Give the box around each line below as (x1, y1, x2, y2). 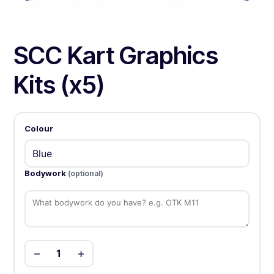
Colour (24, 123, 53, 133)
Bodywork (24, 168, 68, 178)
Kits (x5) (13, 70, 105, 100)
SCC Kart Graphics (13, 40, 219, 71)
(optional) (67, 168, 103, 178)
